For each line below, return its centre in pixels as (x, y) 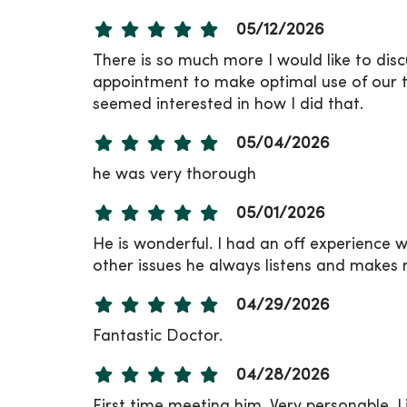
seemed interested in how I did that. (228, 104)
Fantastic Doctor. (158, 336)
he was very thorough (174, 174)
